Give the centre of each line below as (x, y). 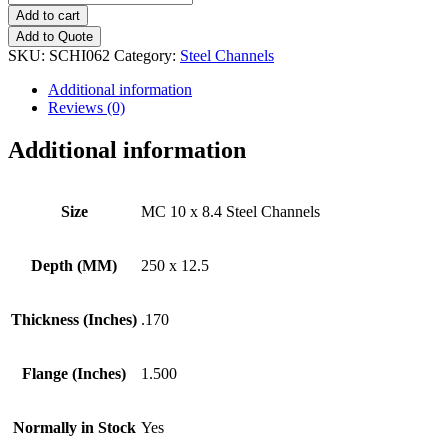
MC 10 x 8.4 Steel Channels (230, 211)
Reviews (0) (86, 107)
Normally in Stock (74, 427)
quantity (32, 99)
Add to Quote (54, 36)
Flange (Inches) (74, 373)
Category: (147, 55)
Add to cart (48, 15)
